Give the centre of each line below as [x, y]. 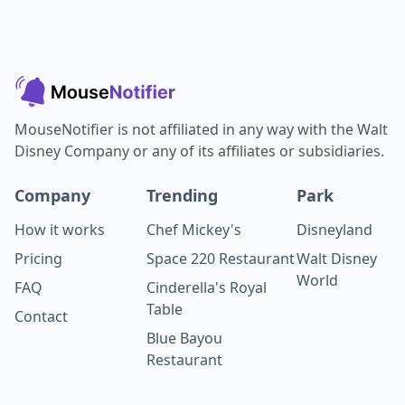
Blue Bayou [184, 339]
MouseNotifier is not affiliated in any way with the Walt [201, 130]
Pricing [38, 259]
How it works [60, 230]
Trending [182, 196]
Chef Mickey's [193, 230]
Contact [41, 317]
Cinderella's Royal [206, 288]
